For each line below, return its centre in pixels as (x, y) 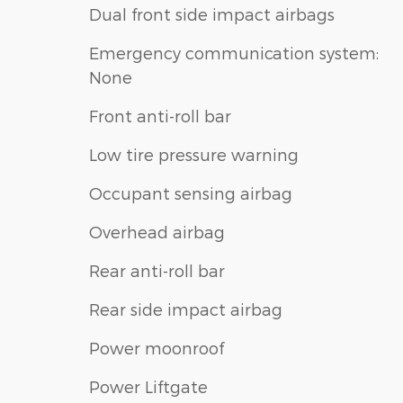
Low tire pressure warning (194, 155)
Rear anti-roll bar (157, 271)
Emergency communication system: (234, 53)
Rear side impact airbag (186, 309)
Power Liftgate (148, 387)
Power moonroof (157, 348)
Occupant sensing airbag (191, 193)
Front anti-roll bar (160, 116)
